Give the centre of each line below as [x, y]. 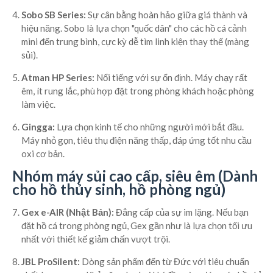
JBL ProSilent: [51, 261]
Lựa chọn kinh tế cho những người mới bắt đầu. [149, 127]
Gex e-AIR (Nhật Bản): [68, 212]
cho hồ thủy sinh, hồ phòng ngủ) [119, 189]
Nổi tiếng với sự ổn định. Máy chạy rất [171, 77]
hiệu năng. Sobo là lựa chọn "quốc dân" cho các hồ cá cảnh [134, 28]
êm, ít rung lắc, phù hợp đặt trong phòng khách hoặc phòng [138, 91]
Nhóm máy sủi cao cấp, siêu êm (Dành [135, 176]
